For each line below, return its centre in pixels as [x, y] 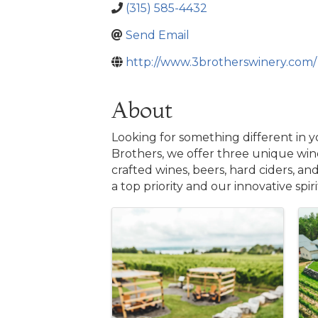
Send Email [158, 35]
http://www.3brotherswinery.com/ [221, 62]
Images [146, 219]
